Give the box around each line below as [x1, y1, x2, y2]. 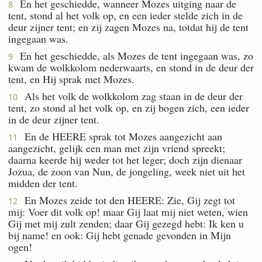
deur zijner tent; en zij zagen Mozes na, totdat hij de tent [8, 19, 249, 34]
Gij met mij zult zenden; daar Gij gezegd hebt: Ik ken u [8, 216, 244, 230]
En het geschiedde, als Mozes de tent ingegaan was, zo [13, 48, 253, 63]
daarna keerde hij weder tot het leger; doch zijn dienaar [8, 152, 242, 167]
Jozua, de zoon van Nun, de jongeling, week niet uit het [8, 164, 245, 178]
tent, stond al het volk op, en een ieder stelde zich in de [8, 8, 243, 22]
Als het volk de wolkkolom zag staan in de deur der [18, 88, 243, 103]
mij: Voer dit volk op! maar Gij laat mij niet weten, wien [8, 204, 248, 219]
